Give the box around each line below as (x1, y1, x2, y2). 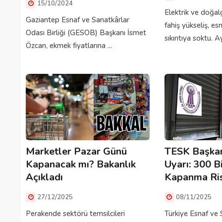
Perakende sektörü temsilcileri (26, 209, 125, 219)
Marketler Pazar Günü (26, 145, 127, 159)
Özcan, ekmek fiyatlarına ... (26, 41, 112, 51)
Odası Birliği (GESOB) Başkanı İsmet (26, 28, 146, 38)
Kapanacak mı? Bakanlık (26, 158, 136, 171)
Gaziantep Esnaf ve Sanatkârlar (26, 15, 129, 25)
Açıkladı (26, 170, 63, 184)
